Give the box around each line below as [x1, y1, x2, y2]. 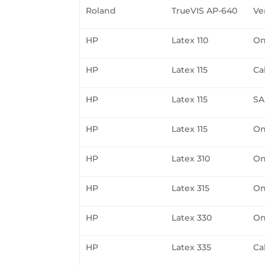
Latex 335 [172, 241, 212, 253]
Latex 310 [172, 153, 211, 164]
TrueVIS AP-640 [172, 5, 238, 16]
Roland [86, 5, 117, 16]
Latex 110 [172, 34, 209, 46]
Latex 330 [172, 212, 212, 223]
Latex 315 [172, 182, 210, 193]
